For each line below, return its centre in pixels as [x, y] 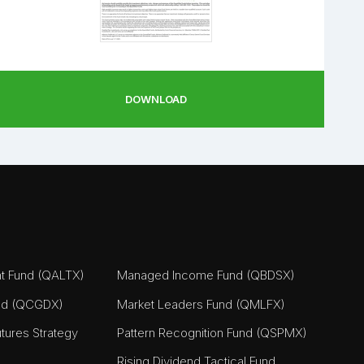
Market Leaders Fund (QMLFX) [201, 304]
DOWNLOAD [156, 99]
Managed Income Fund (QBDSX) [206, 275]
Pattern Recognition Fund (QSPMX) [212, 332]
